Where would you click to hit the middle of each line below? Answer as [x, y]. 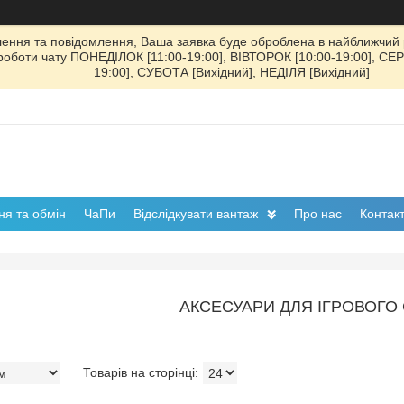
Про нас [318, 214]
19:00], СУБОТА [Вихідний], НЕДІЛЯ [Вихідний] [231, 72]
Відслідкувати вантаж [196, 214]
